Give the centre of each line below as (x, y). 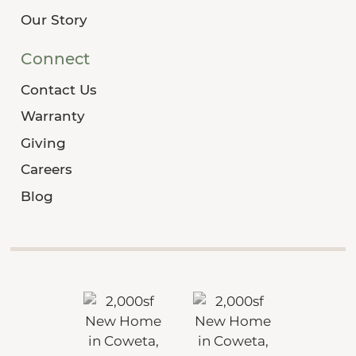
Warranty (52, 116)
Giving (43, 143)
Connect (55, 58)
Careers (46, 170)
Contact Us (58, 89)
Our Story (54, 20)
